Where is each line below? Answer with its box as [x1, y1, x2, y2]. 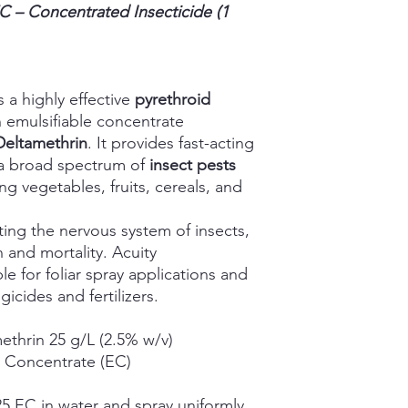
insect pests [149, 154, 236, 175]
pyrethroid [135, 88, 210, 109]
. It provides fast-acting [87, 132, 254, 153]
